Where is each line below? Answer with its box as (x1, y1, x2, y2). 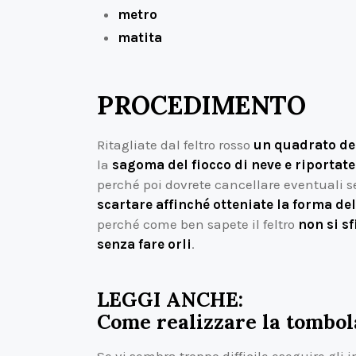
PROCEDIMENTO (97, 88, 305, 122)
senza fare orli (97, 236, 192, 253)
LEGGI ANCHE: (97, 286, 243, 312)
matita (117, 29, 162, 45)
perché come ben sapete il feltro (97, 216, 298, 233)
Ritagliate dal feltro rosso (97, 137, 253, 153)
